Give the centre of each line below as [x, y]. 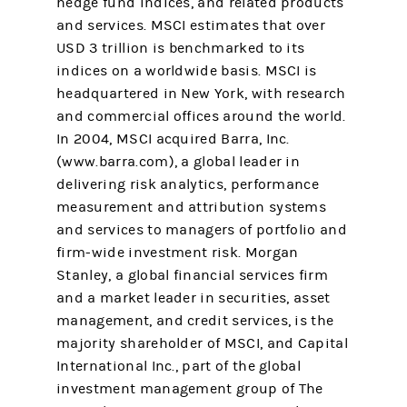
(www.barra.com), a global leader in [179, 162]
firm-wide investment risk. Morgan [178, 253]
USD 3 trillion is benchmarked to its [181, 48]
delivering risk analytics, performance [188, 184]
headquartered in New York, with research [201, 94]
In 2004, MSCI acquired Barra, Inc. [173, 139]
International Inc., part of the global [179, 366]
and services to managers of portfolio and [202, 230]
